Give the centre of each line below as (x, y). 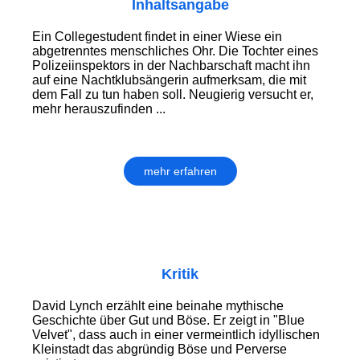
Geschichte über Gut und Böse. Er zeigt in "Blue (168, 321)
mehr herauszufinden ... (99, 109)
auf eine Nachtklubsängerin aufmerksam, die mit (169, 80)
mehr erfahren (180, 172)
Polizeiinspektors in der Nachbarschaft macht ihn (171, 66)
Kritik (180, 274)
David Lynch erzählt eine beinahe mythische (158, 306)
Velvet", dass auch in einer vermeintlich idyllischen (176, 335)
